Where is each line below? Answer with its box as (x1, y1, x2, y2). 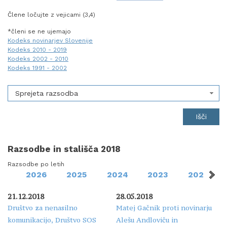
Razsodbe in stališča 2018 (8, 143, 121, 154)
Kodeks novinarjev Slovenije (8, 37, 93, 45)
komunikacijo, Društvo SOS (8, 215, 96, 224)
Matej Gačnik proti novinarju (116, 203, 212, 212)
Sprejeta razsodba (15, 89, 78, 97)
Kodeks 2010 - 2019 (8, 46, 67, 54)
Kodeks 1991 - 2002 (8, 64, 67, 72)
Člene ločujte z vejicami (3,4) (8, 11, 95, 19)
